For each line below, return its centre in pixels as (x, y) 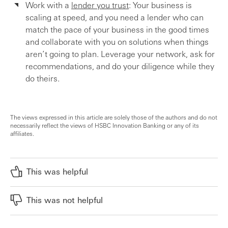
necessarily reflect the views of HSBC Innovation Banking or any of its (105, 125)
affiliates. (22, 133)
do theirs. (42, 78)
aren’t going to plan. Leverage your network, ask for (120, 54)
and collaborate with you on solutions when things (117, 41)
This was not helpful (65, 200)
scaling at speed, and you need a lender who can (115, 17)
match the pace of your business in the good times (117, 29)
